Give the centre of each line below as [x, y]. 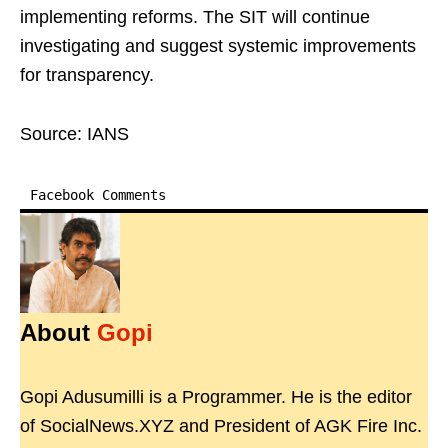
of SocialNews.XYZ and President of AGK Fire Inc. [221, 426]
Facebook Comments [98, 195]
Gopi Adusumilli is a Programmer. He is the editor [216, 397]
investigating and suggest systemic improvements [218, 46]
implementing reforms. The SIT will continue [195, 17]
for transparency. [87, 75]
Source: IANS [74, 134]
